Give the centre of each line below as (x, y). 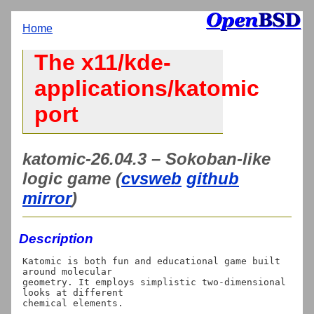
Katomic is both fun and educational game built (151, 261)
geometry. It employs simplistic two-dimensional (154, 282)
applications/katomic (147, 89)
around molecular (67, 271)
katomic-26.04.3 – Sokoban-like (146, 158)
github (213, 178)
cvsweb (151, 178)
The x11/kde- (103, 63)
